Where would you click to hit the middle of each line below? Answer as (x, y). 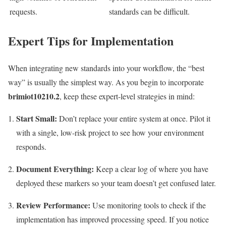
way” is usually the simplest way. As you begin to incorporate (106, 82)
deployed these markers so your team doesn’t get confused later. (116, 183)
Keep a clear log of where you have (151, 169)
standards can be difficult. (149, 11)
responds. (31, 147)
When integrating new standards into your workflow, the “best (106, 68)
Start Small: (37, 119)
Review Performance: (53, 205)
